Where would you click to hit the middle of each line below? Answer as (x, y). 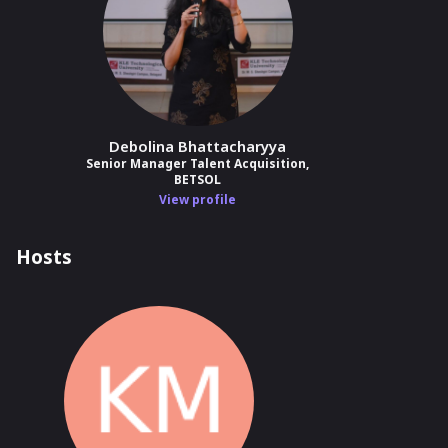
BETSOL (197, 179)
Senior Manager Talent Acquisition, (197, 163)
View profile (197, 199)
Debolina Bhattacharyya (197, 146)
